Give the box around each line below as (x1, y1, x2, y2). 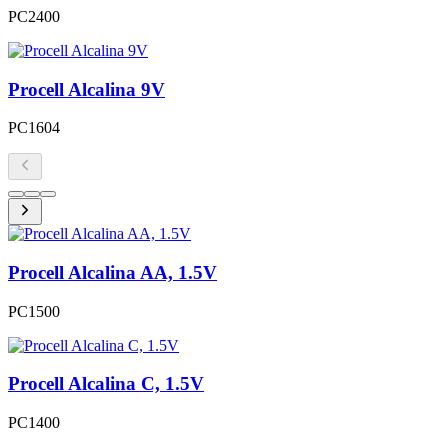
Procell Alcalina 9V (8, 78, 165, 100)
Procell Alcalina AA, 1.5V (8, 261, 217, 283)
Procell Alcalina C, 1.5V (8, 373, 204, 395)
